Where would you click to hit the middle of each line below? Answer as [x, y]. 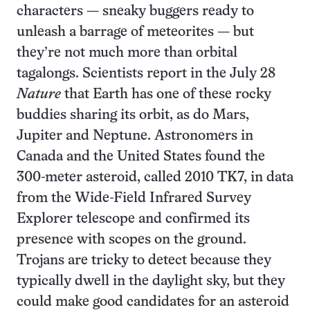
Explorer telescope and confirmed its [133, 219]
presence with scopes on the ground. [131, 240]
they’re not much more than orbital [127, 53]
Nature [39, 94]
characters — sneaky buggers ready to [135, 11]
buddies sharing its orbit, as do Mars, [133, 115]
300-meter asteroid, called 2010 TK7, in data [155, 177]
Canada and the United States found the [141, 157]
